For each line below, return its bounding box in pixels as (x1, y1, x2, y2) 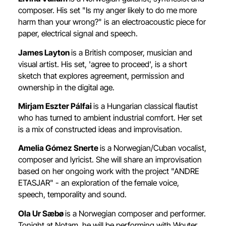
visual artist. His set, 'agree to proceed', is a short (18, 59, 187, 69)
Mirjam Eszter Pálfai (18, 101, 93, 111)
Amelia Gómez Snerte (18, 143, 100, 153)
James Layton (18, 47, 71, 58)
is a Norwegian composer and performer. (65, 208, 206, 218)
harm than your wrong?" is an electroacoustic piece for (18, 17, 206, 27)
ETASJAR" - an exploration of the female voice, (18, 178, 179, 188)
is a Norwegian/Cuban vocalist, (100, 143, 206, 153)
